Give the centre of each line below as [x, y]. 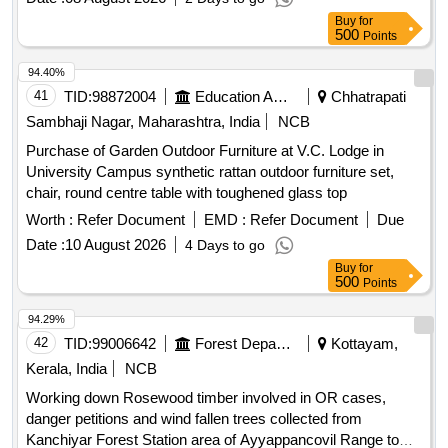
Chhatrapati [366, 97]
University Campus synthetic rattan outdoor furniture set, [210, 172]
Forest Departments [283, 344]
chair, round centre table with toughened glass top [186, 193]
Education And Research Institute [280, 97]
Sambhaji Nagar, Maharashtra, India [143, 122]
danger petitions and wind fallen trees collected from [194, 419]
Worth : [49, 220]
